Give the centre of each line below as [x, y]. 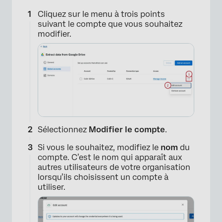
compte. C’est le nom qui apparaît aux [110, 157]
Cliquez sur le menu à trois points [101, 14]
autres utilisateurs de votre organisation [114, 167]
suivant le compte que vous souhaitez [110, 24]
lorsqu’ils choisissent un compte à [103, 177]
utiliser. [52, 187]
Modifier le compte [127, 129]
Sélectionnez [63, 129]
